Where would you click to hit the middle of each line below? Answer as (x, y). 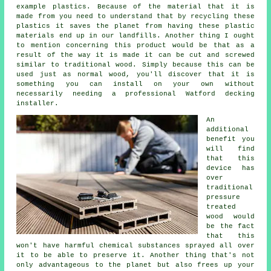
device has (230, 168)
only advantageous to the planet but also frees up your (135, 265)
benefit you (230, 139)
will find (230, 149)
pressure (224, 198)
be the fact (230, 227)
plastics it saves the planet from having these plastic (135, 26)
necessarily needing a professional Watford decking (135, 94)
